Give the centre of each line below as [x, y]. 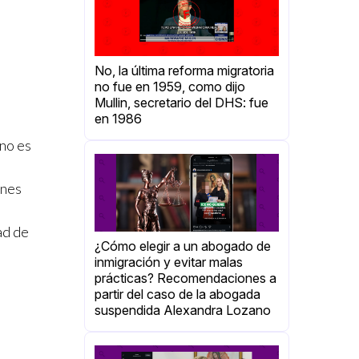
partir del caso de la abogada [177, 294]
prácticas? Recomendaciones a [186, 278]
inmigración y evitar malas [169, 262]
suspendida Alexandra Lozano [183, 311]
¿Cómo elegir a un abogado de [183, 246]
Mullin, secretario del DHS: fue [182, 103]
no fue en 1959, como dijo [170, 87]
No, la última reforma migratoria [184, 71]
